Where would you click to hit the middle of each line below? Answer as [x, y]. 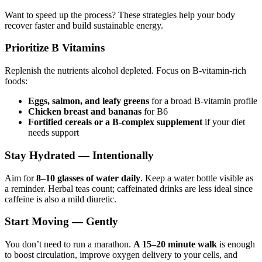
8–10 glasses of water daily [88, 178]
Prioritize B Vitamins [55, 48]
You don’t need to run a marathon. [69, 244]
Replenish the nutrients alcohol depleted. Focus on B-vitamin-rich [125, 71]
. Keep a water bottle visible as [197, 178]
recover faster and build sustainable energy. [84, 25]
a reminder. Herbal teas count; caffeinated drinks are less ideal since [129, 188]
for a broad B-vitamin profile [203, 101]
